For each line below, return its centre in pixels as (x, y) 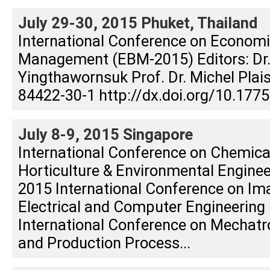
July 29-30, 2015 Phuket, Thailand (138, 23)
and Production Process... (104, 243)
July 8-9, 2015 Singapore (105, 134)
